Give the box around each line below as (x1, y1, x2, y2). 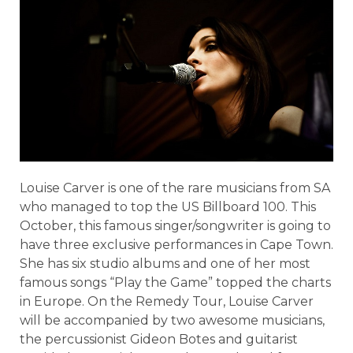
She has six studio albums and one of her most (20, 255, 310, 271)
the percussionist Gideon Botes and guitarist (20, 331, 298, 347)
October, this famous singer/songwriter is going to (20, 217, 331, 233)
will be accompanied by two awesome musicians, (20, 312, 325, 328)
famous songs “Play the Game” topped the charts (20, 274, 331, 290)
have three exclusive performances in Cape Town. (20, 236, 333, 252)
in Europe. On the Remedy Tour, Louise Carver (20, 293, 314, 309)
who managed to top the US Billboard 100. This (20, 199, 316, 214)
